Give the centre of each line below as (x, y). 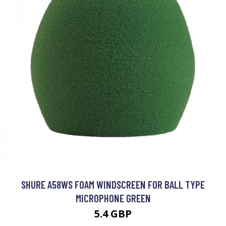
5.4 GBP (113, 214)
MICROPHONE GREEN (113, 198)
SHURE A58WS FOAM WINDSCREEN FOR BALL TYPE (113, 184)
